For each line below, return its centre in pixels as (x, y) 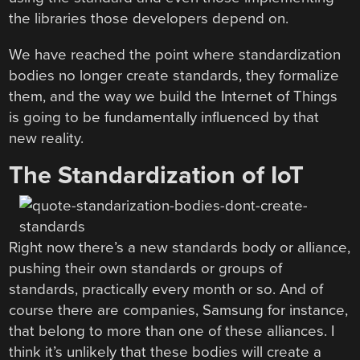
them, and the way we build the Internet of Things (174, 96)
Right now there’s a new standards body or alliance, (180, 247)
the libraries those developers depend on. (149, 19)
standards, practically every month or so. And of (166, 289)
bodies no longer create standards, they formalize (174, 75)
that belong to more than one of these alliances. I (172, 331)
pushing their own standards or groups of (146, 268)
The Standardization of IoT (157, 175)
